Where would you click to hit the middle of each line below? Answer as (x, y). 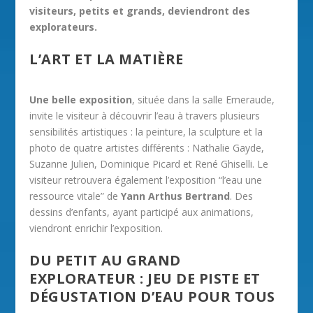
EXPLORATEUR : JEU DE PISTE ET (145, 279)
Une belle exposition (81, 99)
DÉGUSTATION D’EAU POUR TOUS (152, 297)
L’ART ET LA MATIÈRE (107, 59)
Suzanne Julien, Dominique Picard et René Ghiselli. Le (149, 163)
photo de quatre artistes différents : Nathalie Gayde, (147, 147)
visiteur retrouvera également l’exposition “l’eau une (146, 180)
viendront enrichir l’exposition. (96, 228)
